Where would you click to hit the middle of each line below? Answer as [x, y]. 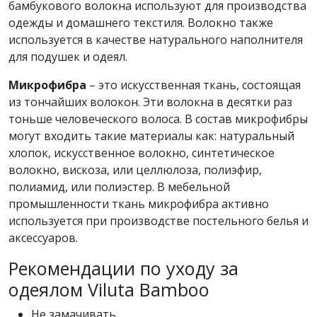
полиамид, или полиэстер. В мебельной [119, 186]
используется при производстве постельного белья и [158, 220]
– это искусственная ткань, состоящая [194, 85]
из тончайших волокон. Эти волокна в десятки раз [150, 102]
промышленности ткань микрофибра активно [139, 203]
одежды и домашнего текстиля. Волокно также [141, 22]
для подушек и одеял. [68, 56]
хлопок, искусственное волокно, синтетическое [142, 152]
